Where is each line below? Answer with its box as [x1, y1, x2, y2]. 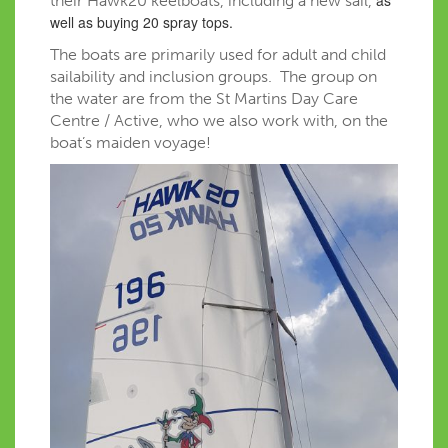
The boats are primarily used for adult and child [50, 44, 386, 64]
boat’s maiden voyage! [50, 132, 211, 152]
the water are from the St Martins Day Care [50, 88, 358, 108]
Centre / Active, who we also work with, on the [50, 110, 388, 130]
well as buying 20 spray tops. [50, 11, 237, 32]
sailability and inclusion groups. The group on [50, 66, 377, 86]
